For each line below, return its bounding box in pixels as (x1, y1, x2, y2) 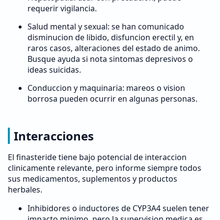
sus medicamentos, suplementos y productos (8, 173, 177, 184)
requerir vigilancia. (27, 3, 97, 14)
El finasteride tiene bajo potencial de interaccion (8, 152, 187, 163)
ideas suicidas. (27, 64, 81, 75)
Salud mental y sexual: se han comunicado (27, 21, 184, 32)
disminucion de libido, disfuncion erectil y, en (27, 32, 194, 43)
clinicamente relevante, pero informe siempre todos (8, 163, 201, 173)
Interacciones (14, 128, 94, 144)
